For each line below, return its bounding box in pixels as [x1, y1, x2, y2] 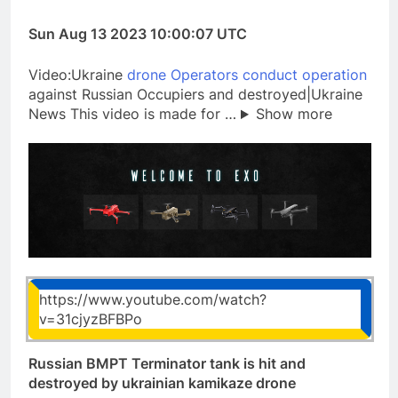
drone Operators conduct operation [127, 66, 367, 84]
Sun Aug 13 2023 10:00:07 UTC [28, 25, 247, 44]
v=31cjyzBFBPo [39, 309, 142, 328]
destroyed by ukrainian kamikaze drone [28, 373, 296, 392]
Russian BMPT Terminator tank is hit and [28, 354, 306, 372]
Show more [255, 105, 332, 123]
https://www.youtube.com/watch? [39, 290, 267, 308]
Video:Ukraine [28, 66, 127, 84]
